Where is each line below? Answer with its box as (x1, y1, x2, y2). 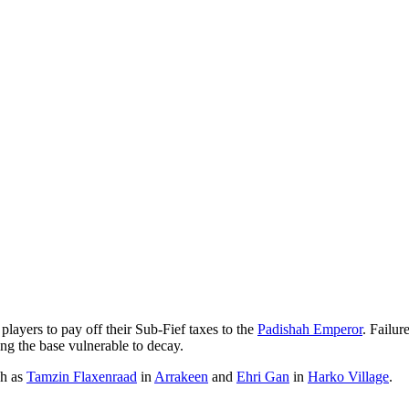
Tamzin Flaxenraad (26, 368, 137, 384)
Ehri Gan (236, 368, 289, 384)
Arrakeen (154, 368, 208, 384)
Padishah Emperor (257, 320, 362, 337)
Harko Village (308, 368, 389, 384)
